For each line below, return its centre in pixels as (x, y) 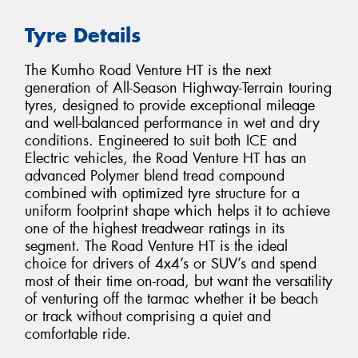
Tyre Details (83, 35)
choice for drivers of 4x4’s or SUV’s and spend (171, 264)
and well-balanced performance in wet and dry (172, 123)
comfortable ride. (78, 334)
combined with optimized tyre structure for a (162, 194)
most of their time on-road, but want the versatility (179, 282)
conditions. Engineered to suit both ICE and (161, 141)
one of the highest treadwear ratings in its (155, 229)
